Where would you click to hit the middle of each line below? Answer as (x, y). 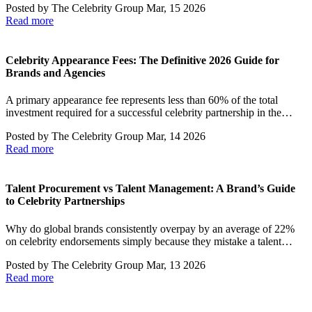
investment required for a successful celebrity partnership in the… (149, 113)
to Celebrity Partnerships (65, 201)
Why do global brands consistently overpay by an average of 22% (150, 228)
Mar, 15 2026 (176, 8)
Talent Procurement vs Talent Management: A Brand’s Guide (150, 189)
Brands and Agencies (55, 72)
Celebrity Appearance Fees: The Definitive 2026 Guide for (142, 60)
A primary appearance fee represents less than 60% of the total (142, 100)
